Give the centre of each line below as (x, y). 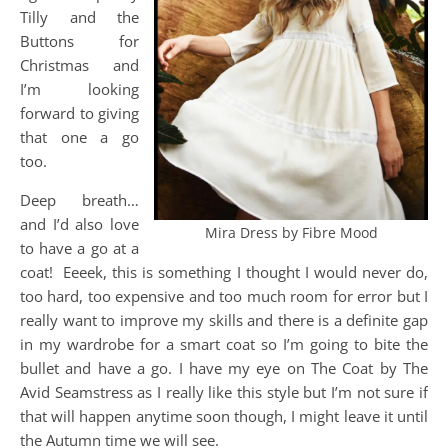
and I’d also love (79, 224)
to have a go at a (79, 248)
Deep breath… (79, 200)
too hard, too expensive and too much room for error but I (224, 296)
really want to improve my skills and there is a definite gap (224, 320)
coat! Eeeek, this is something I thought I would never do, (224, 272)
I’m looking (79, 89)
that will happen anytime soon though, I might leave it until (224, 416)
